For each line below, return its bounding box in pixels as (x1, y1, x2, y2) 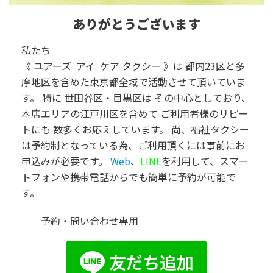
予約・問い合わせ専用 (21, 213, 138, 229)
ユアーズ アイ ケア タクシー (34, 58, 163, 74)
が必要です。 (51, 154, 108, 169)
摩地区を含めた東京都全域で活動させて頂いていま (21, 74, 246, 90)
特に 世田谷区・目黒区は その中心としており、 (42, 90, 251, 105)
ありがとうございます (73, 15, 200, 34)
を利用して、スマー (161, 154, 249, 169)
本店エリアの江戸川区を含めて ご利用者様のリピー (21, 106, 248, 121)
